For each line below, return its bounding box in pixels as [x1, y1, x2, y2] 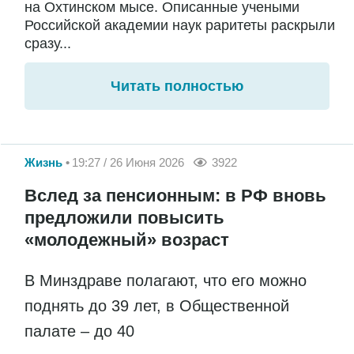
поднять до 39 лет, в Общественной [24, 297, 289, 315]
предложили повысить [24, 208, 224, 228]
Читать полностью [111, 77, 243, 94]
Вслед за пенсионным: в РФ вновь [24, 186, 326, 206]
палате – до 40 [24, 322, 139, 341]
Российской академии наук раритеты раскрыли [24, 17, 335, 33]
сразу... [24, 35, 71, 51]
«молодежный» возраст [24, 230, 229, 250]
